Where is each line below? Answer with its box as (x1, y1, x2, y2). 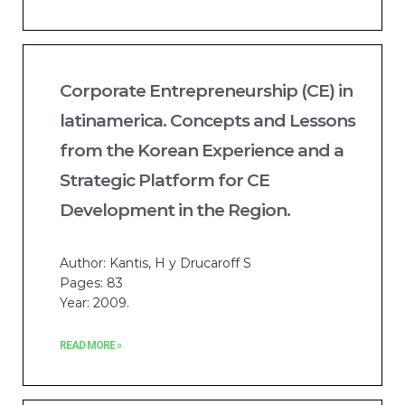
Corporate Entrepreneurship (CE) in (60, 80, 353, 101)
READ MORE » (60, 339, 121, 352)
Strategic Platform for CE (60, 170, 269, 191)
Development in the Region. (60, 200, 290, 221)
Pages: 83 (60, 275, 123, 291)
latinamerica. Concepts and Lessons (60, 110, 355, 131)
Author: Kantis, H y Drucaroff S (60, 255, 251, 271)
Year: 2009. (60, 295, 129, 311)
